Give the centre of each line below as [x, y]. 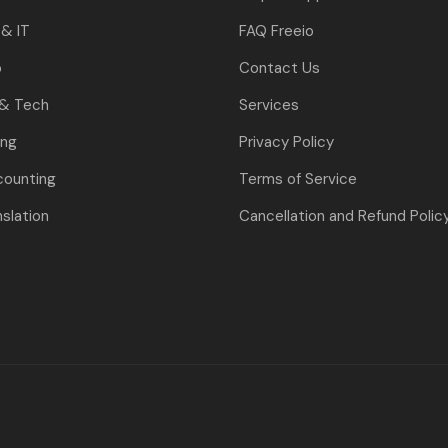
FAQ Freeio [276, 30]
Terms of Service [298, 178]
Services [269, 104]
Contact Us [279, 67]
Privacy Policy [286, 141]
